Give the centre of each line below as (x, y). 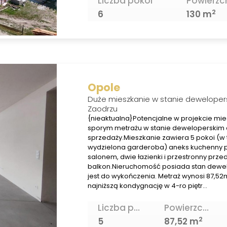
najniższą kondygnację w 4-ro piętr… (147, 185)
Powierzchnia (205, 208)
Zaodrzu (102, 108)
